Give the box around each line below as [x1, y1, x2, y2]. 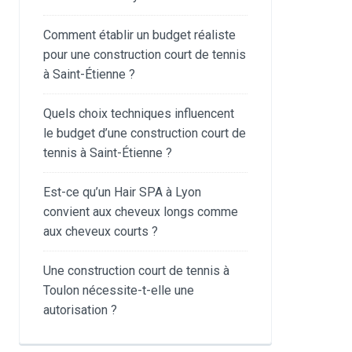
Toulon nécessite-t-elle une [43, 283, 195, 298]
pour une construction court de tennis [43, 47, 247, 62]
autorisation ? [43, 302, 118, 317]
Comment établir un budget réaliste [43, 27, 236, 42]
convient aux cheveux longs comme [43, 204, 239, 219]
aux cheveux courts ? [43, 224, 159, 239]
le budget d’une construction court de [43, 126, 247, 141]
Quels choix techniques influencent [43, 106, 235, 121]
